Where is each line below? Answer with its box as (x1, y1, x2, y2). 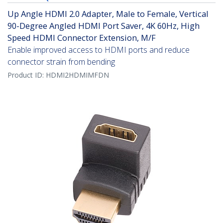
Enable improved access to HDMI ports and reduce (7, 44, 190, 56)
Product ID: (7, 70, 46, 80)
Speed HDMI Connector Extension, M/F (7, 32, 156, 44)
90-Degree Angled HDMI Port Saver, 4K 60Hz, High (7, 20, 200, 32)
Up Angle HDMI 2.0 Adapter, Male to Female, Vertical (7, 8, 209, 20)
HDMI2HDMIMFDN (46, 70, 109, 80)
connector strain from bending (7, 56, 115, 68)
